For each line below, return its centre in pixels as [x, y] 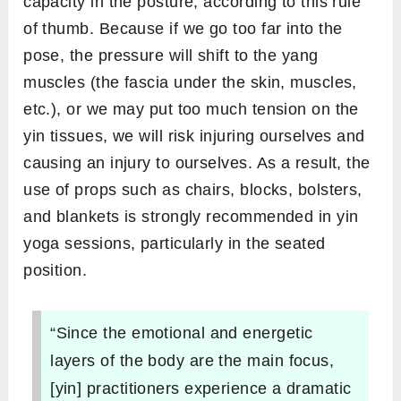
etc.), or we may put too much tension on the [191, 109]
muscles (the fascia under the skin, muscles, [190, 82]
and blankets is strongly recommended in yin [191, 216]
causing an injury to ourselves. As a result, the [197, 162]
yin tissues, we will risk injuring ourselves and [194, 136]
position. [55, 270]
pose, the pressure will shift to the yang [171, 55]
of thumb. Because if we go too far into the [183, 28]
